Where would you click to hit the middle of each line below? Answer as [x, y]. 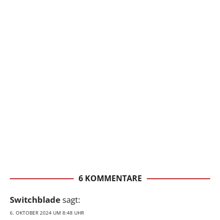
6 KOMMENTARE [110, 178]
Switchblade [35, 199]
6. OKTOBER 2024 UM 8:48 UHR [47, 212]
